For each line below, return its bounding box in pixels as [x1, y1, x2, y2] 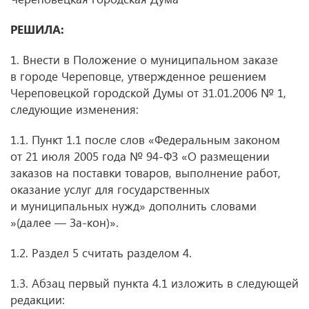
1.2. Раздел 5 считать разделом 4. [10, 245, 192, 261]
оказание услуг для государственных [10, 181, 210, 197]
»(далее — [10, 215, 70, 230]
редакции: [10, 292, 65, 308]
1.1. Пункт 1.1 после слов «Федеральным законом [10, 132, 280, 148]
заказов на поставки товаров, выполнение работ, [10, 165, 281, 181]
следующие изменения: [10, 101, 139, 117]
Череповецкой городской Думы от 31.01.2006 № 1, [10, 85, 286, 101]
